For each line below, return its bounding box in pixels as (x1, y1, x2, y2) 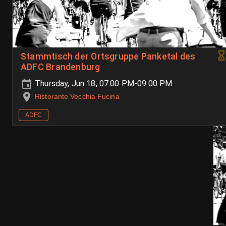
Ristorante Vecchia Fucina (35, 92, 120, 101)
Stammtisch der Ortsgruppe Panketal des (21, 51, 196, 62)
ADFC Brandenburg (21, 62, 100, 73)
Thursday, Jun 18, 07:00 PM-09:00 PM (33, 79, 173, 89)
